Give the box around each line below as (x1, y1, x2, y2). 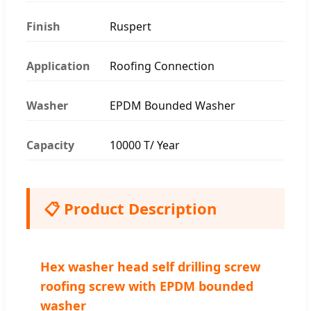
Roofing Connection (110, 58, 215, 74)
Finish (26, 18, 60, 34)
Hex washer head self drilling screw (40, 258, 260, 275)
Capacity (26, 137, 74, 153)
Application (26, 58, 90, 74)
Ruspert (110, 18, 151, 34)
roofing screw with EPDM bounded (40, 277, 253, 294)
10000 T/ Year (110, 137, 180, 153)
